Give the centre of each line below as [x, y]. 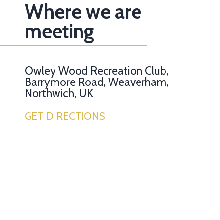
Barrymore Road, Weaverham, [96, 82]
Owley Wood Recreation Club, [96, 70]
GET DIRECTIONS [65, 116]
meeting [59, 31]
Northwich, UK [59, 93]
